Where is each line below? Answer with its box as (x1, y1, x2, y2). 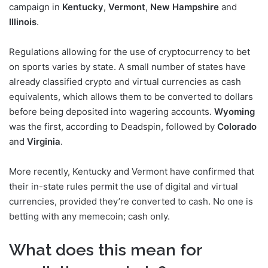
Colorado (217, 120, 257, 132)
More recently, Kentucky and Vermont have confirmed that (9, 165, 254, 177)
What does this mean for (9, 240, 202, 259)
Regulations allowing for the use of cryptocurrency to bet (9, 45, 250, 57)
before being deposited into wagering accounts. (9, 105, 214, 117)
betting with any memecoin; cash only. (9, 210, 170, 222)
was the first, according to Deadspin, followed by (9, 120, 217, 132)
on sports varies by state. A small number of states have (9, 60, 246, 72)
